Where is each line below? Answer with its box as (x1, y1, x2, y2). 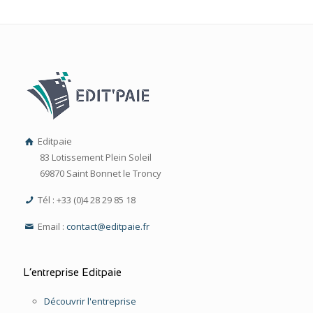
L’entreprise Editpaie (23, 265, 122, 278)
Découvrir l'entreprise (44, 294, 136, 307)
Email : (36, 219, 67, 233)
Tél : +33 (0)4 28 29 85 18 (36, 193, 136, 206)
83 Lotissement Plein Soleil (40, 150, 152, 163)
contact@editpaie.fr (66, 219, 150, 233)
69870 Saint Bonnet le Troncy (40, 166, 161, 180)
